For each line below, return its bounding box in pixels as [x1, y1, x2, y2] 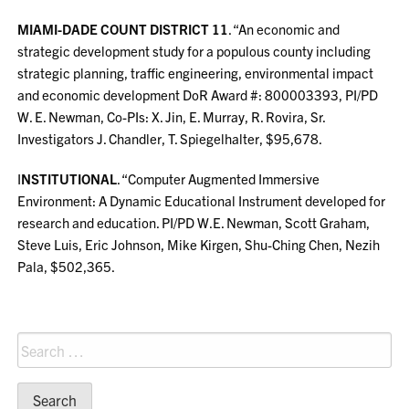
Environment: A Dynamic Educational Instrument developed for [17, 192, 386, 209]
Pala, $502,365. [17, 257, 116, 275]
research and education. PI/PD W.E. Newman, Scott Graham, [17, 214, 371, 231]
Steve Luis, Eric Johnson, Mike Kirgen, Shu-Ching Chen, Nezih [17, 236, 381, 253]
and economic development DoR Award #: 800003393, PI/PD [17, 86, 379, 103]
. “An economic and [228, 20, 341, 37]
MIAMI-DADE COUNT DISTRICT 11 [17, 20, 229, 37]
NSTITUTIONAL [21, 170, 118, 187]
